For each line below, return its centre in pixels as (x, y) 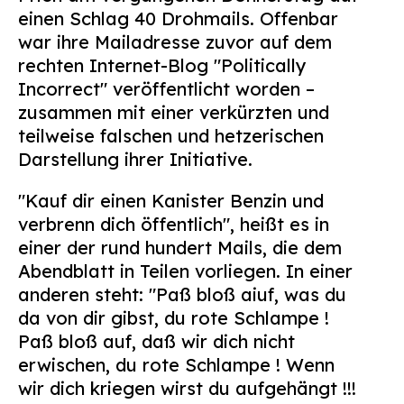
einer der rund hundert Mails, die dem (180, 248)
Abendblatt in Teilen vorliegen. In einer (185, 271)
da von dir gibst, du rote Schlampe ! (174, 318)
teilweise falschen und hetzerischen (171, 136)
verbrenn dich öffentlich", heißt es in (174, 224)
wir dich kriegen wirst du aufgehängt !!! (187, 388)
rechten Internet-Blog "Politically (162, 65)
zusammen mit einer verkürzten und (174, 112)
